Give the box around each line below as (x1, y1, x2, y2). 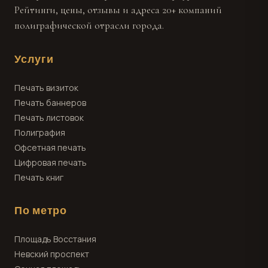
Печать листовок (14, 112, 84, 123)
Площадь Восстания (14, 233, 96, 245)
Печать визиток (14, 82, 78, 93)
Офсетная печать (14, 142, 86, 153)
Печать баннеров (14, 97, 86, 108)
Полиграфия (14, 127, 65, 138)
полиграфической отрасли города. (14, 19, 164, 32)
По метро (14, 205, 68, 217)
